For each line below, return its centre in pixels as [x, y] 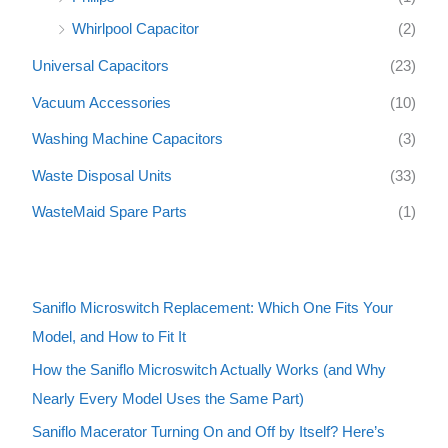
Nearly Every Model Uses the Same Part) [168, 398]
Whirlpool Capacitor [135, 29]
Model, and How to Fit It [109, 337]
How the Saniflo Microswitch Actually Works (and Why [209, 369]
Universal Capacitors [100, 65]
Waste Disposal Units [102, 175]
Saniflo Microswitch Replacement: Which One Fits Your [212, 308]
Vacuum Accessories [101, 102]
